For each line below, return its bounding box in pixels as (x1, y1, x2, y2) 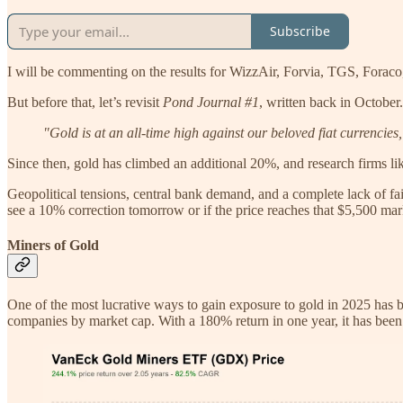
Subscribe (270, 22, 330, 40)
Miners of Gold (7, 237, 99, 253)
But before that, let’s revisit (7, 94, 163, 110)
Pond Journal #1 (163, 94, 259, 110)
